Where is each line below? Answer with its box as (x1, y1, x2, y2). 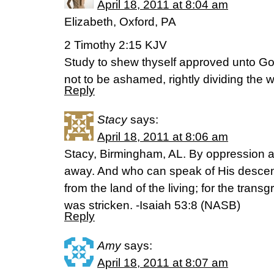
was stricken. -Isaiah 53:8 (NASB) (64, 199, 240, 212)
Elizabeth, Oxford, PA (64, 15, 176, 28)
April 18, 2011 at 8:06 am (97, 130, 228, 143)
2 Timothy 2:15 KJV (64, 39, 167, 51)
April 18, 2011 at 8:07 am (97, 256, 228, 269)
